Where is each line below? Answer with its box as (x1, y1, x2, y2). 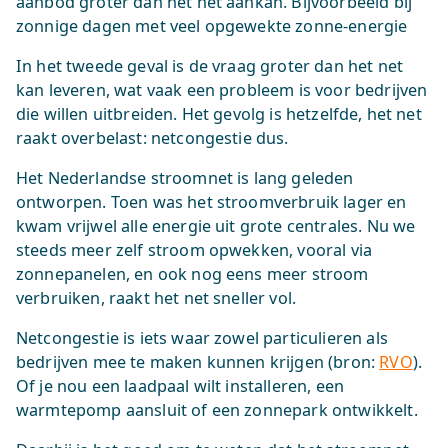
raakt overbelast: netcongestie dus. (16, 127, 289, 149)
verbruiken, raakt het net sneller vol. (16, 287, 297, 309)
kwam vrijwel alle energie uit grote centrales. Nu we (16, 215, 416, 237)
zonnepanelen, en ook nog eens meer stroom (16, 263, 369, 285)
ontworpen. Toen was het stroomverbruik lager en (16, 191, 407, 213)
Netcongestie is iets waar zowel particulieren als (16, 327, 388, 349)
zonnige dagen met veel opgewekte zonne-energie (16, 15, 408, 37)
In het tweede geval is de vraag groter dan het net (16, 55, 404, 77)
